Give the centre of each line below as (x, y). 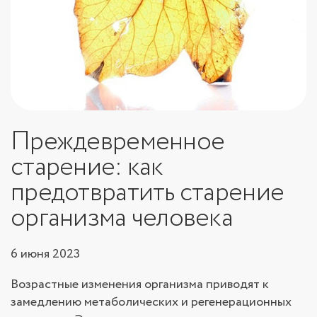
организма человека (122, 218)
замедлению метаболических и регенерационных (151, 302)
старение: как (87, 167)
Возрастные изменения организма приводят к (140, 284)
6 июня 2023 (45, 254)
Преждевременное (118, 142)
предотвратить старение (148, 192)
